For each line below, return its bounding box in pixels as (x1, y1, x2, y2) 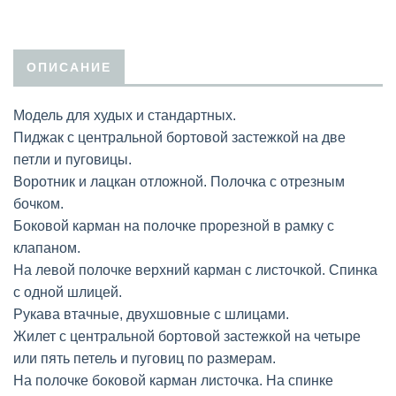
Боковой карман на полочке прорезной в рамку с (13, 217, 334, 233)
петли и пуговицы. (13, 151, 132, 167)
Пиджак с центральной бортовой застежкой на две (13, 129, 346, 145)
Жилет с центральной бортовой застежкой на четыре (13, 328, 361, 344)
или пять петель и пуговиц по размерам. (13, 350, 276, 366)
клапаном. (13, 240, 80, 255)
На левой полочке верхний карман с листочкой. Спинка (13, 262, 377, 278)
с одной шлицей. (13, 284, 122, 300)
